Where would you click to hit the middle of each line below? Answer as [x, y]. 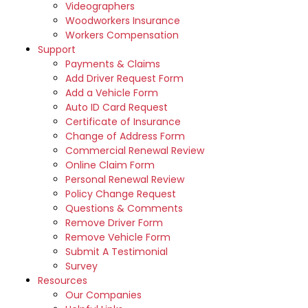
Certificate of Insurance [123, 122]
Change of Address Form [125, 136]
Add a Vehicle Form [112, 93]
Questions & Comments [124, 208]
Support [57, 49]
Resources [63, 280]
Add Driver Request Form [124, 78]
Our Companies [103, 295]
